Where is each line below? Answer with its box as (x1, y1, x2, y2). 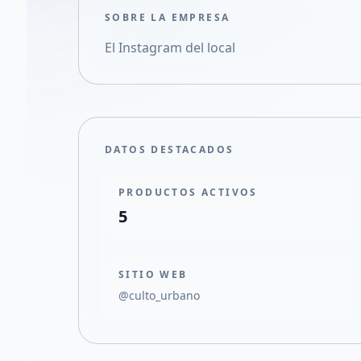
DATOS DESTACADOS (105, 143, 234, 156)
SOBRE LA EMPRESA (105, 10, 230, 24)
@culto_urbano (118, 288, 200, 303)
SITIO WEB (118, 268, 188, 281)
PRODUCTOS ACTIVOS (118, 185, 258, 199)
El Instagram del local (105, 39, 235, 56)
